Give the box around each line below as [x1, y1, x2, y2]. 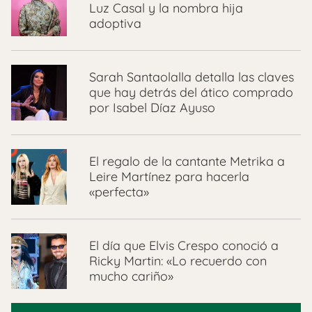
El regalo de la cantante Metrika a [89, 153, 285, 169]
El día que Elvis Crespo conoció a [89, 237, 279, 253]
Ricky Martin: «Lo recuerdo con [89, 253, 267, 269]
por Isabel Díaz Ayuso [89, 100, 215, 116]
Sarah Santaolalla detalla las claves [89, 69, 294, 85]
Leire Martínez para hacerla [89, 169, 249, 185]
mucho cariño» [89, 268, 173, 284]
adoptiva [89, 15, 141, 31]
